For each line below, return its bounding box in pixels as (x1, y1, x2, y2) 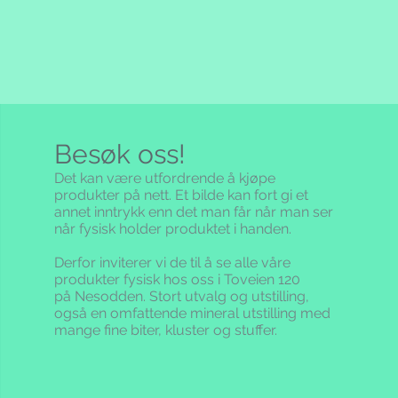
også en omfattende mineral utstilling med (54, 305, 331, 322)
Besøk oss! (54, 139, 187, 171)
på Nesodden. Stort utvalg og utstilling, (54, 288, 310, 306)
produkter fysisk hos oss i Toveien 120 (54, 271, 301, 289)
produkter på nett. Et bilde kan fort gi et (54, 187, 309, 204)
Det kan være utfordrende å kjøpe (54, 170, 276, 187)
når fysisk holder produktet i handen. (54, 220, 292, 238)
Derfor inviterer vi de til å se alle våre (54, 254, 291, 272)
